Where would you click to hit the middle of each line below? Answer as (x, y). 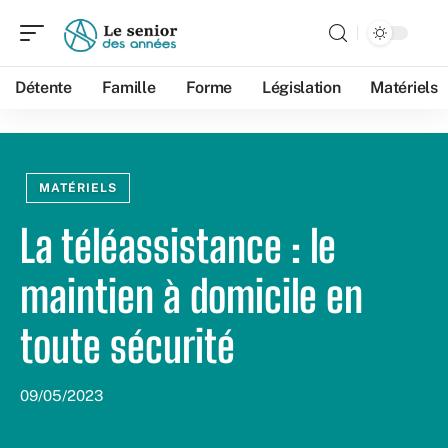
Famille (128, 87)
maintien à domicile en (191, 296)
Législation (301, 87)
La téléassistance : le (178, 246)
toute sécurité (127, 346)
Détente (43, 87)
